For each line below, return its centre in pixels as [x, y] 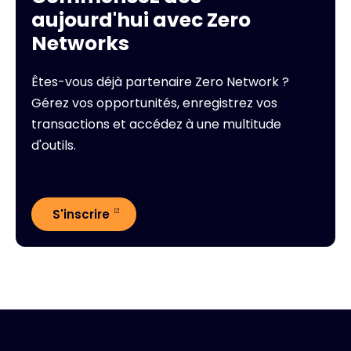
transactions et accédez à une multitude [156, 124]
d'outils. [54, 145]
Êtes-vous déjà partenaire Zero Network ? [160, 81]
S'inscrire [81, 214]
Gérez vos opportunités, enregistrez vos [154, 103]
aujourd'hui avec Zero [141, 20]
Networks [80, 43]
